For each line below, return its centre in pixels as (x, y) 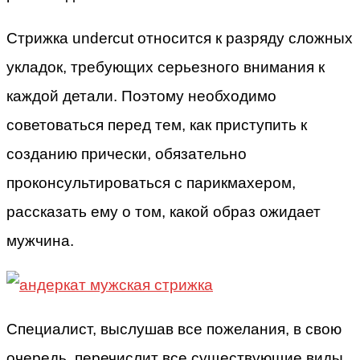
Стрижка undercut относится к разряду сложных (180, 39)
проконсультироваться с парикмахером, (151, 183)
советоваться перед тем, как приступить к (157, 125)
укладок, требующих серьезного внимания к (166, 67)
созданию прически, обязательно (127, 154)
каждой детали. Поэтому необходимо (141, 96)
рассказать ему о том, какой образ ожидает (164, 212)
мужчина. (40, 241)
